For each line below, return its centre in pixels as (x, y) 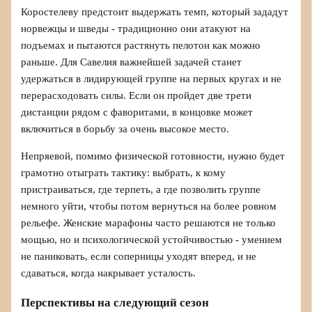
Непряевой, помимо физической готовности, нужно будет (153, 156)
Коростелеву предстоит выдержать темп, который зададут (155, 12)
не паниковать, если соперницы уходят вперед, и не (139, 256)
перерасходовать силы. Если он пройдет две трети (136, 96)
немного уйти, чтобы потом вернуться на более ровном (149, 206)
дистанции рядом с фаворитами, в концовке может (137, 112)
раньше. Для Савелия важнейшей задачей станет (132, 62)
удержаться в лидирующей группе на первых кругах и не (151, 79)
